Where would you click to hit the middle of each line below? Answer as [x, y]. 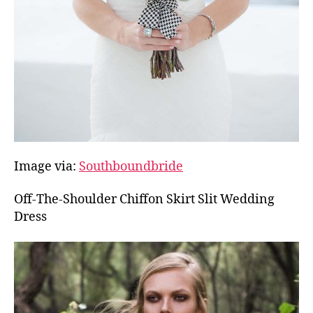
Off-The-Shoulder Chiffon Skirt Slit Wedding [144, 200]
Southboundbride [131, 166]
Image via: [46, 166]
